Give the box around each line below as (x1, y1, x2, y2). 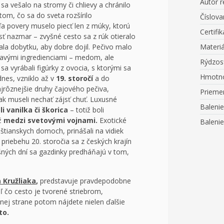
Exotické (97, 115, 126, 125)
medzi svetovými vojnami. (3, 115, 97, 125)
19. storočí (56, 73, 93, 83)
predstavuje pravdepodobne (38, 176, 131, 185)
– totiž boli (68, 105, 104, 114)
